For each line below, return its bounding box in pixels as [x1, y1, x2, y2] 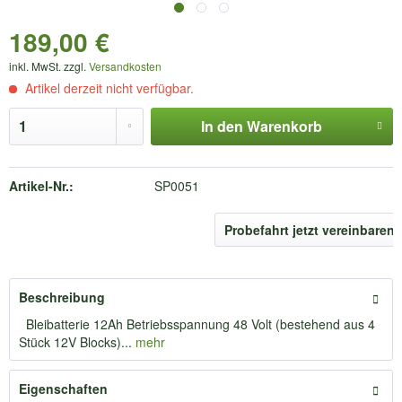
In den [200, 116, 243, 136]
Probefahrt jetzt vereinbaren [224, 221, 395, 239]
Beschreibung [19, 288, 105, 306]
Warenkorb [246, 116, 322, 136]
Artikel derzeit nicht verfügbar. [22, 79, 194, 97]
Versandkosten [89, 58, 162, 74]
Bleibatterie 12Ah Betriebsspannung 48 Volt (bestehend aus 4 [19, 315, 375, 333]
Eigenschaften [19, 380, 108, 398]
